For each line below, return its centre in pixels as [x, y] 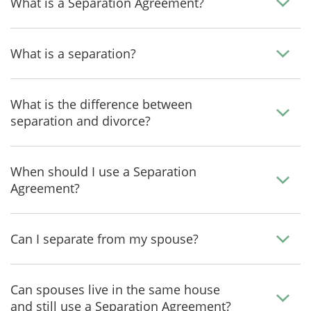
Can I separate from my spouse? [104, 239]
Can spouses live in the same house [115, 289]
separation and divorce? [81, 121]
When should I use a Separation [103, 171]
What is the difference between [101, 104]
